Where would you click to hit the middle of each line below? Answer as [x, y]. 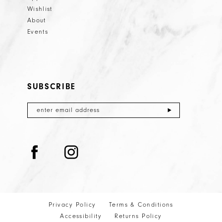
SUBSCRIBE [52, 87]
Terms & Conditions [141, 204]
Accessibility [81, 216]
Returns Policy [138, 216]
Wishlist [40, 9]
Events [37, 31]
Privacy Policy [72, 204]
